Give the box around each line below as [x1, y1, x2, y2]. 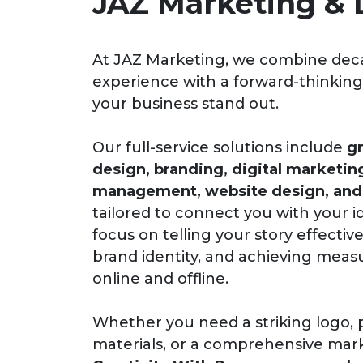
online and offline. [92, 270, 228, 288]
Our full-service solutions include [92, 139, 347, 157]
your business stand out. [92, 95, 279, 113]
